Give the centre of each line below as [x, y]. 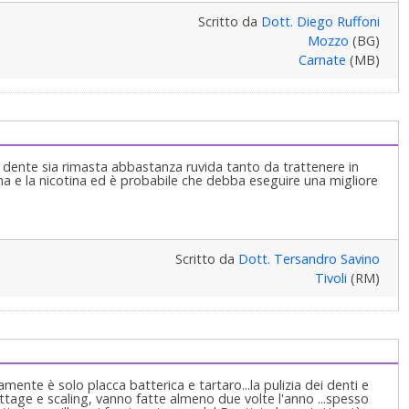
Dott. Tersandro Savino [309, 259]
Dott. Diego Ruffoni [320, 22]
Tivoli [330, 278]
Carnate [322, 60]
